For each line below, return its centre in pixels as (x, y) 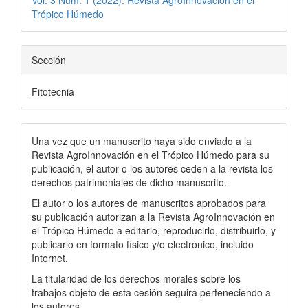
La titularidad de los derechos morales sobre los (136, 278)
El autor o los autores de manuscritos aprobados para (149, 203)
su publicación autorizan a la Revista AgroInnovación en (153, 217)
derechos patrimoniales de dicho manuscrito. (131, 182)
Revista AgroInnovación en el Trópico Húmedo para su (151, 155)
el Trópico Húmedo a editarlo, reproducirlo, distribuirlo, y (154, 230)
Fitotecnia (53, 91)
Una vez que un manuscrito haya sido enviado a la (142, 141)
